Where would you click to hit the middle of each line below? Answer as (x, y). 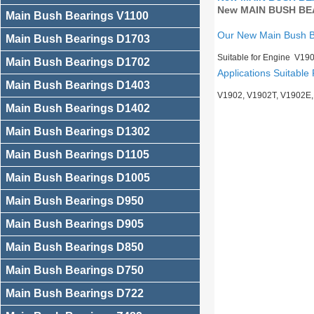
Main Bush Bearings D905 (75, 224)
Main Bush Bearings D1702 (78, 62)
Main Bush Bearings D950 (75, 201)
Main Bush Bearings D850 (75, 247)
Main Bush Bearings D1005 (78, 178)
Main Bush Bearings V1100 (77, 16)
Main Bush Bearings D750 (75, 270)
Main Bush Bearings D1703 (78, 39)
